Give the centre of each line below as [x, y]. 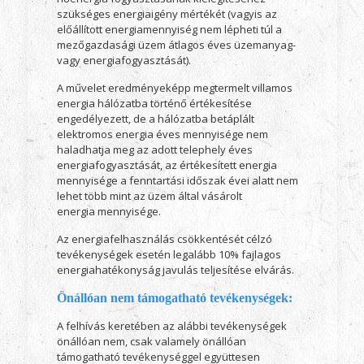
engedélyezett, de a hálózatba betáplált [155, 119]
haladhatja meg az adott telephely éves [154, 149]
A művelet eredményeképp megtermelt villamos [174, 88]
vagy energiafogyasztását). [123, 60]
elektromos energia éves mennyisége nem [162, 134]
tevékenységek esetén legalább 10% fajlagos [169, 254]
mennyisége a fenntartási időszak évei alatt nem [177, 180]
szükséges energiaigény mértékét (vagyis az [167, 14]
